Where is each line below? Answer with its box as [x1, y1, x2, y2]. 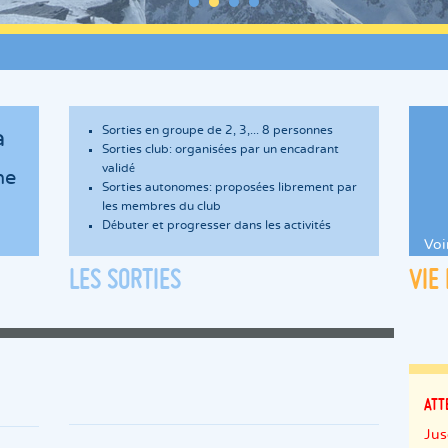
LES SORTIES [68, 261, 181, 295]
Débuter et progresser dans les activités [101, 219, 331, 232]
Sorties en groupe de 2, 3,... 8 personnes [101, 124, 333, 137]
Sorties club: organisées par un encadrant [101, 143, 339, 156]
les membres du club [101, 200, 221, 213]
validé [101, 162, 135, 175]
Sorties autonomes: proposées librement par [101, 181, 357, 194]
